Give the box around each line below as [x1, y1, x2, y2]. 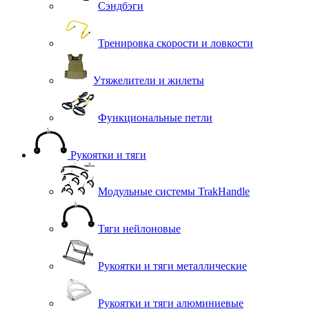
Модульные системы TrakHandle [98, 186, 250, 198]
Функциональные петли [98, 112, 212, 124]
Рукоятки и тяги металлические [98, 260, 247, 272]
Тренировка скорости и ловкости [98, 37, 253, 50]
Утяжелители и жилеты [93, 74, 204, 87]
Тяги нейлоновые [98, 223, 181, 235]
